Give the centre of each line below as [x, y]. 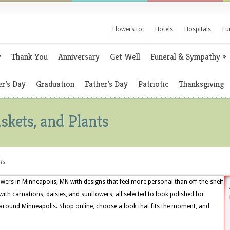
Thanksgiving [201, 84]
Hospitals [198, 29]
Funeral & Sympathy [185, 57]
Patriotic [153, 84]
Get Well [125, 57]
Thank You [30, 57]
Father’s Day [106, 84]
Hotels [164, 29]
